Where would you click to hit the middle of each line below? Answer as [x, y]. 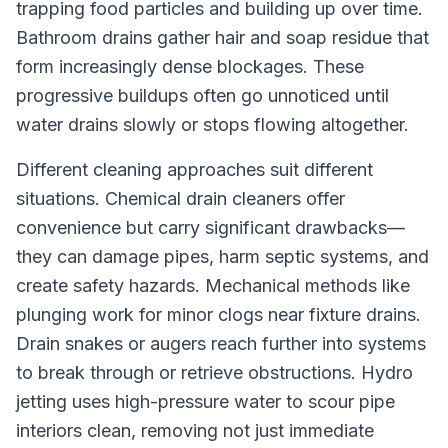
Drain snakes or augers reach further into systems [221, 343]
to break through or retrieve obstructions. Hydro [214, 372]
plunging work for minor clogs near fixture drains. [218, 314]
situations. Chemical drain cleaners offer [180, 198]
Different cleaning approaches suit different [194, 169]
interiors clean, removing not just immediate [195, 430]
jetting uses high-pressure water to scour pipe [205, 401]
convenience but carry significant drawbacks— [210, 227]
